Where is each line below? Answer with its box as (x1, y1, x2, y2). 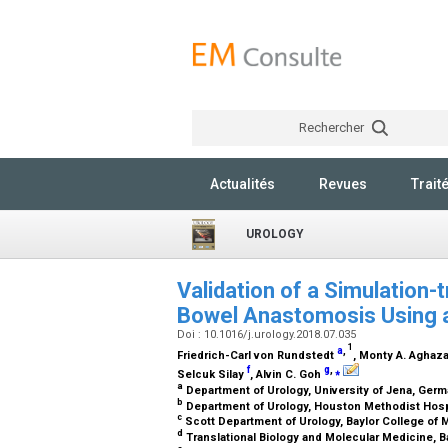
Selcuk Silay (177, 367, 247, 381)
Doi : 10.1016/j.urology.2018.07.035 (177, 328, 359, 341)
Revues (319, 176, 367, 192)
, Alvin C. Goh (250, 367, 324, 381)
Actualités (210, 176, 275, 192)
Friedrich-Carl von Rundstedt (177, 348, 337, 362)
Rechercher (298, 120, 367, 135)
